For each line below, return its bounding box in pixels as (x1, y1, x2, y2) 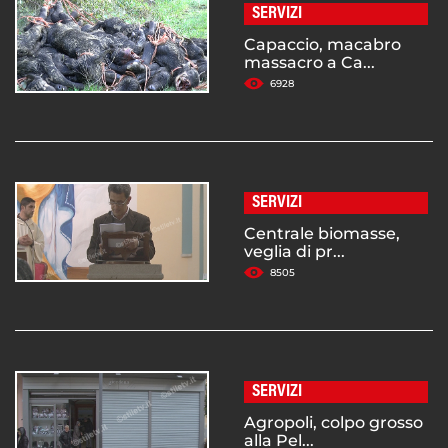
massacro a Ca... (244, 53, 375, 73)
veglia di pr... (244, 242, 345, 262)
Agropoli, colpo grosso (244, 413, 423, 433)
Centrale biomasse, (244, 224, 400, 244)
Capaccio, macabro (244, 35, 401, 55)
